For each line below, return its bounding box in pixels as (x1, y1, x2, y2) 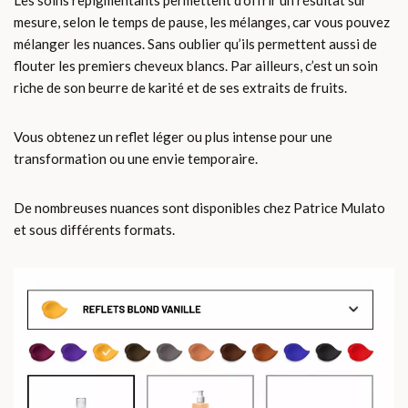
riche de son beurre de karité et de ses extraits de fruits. (14, 79, 347, 97)
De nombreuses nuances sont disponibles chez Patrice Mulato (14, 199, 385, 217)
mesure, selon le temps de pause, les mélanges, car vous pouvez (14, 14, 390, 31)
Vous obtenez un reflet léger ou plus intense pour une (14, 128, 332, 146)
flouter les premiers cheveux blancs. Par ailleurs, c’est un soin (14, 57, 378, 75)
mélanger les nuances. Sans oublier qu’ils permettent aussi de (14, 36, 377, 53)
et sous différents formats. (14, 221, 175, 239)
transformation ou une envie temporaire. (14, 150, 258, 168)
